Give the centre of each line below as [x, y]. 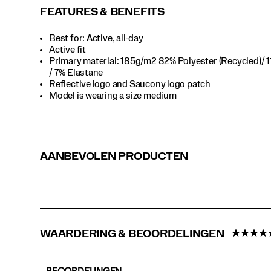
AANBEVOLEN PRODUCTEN [114, 156]
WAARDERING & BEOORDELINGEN [133, 233]
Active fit [67, 49]
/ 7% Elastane [76, 72]
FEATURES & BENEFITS [103, 12]
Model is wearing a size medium [113, 95]
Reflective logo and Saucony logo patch [130, 84]
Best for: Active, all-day [96, 38]
